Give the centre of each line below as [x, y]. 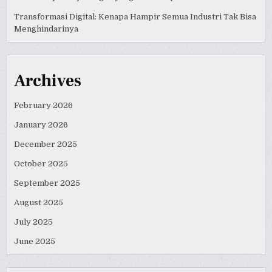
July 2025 [34, 222]
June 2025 [35, 241]
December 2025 [46, 144]
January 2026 [41, 124]
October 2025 [41, 163]
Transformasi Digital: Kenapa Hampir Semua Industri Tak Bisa [135, 17]
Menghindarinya [46, 29]
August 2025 [39, 202]
